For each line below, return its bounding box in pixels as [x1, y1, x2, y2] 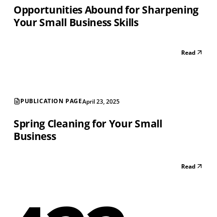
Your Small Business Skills [14, 15, 139, 29]
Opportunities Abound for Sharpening [14, 2, 199, 16]
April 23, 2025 [82, 97, 120, 106]
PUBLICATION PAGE [20, 97, 82, 106]
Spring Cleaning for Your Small [14, 116, 162, 130]
